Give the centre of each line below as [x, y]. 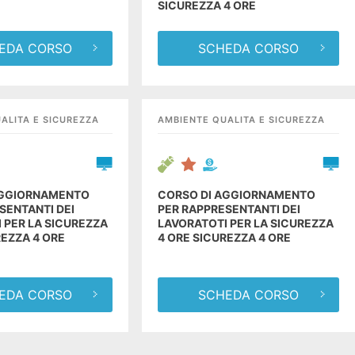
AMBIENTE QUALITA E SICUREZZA [242, 119]
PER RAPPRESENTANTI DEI [229, 208]
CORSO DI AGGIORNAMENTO [237, 194]
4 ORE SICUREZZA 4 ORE [225, 237]
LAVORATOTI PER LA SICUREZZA [246, 223]
